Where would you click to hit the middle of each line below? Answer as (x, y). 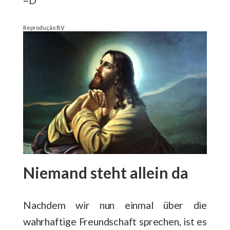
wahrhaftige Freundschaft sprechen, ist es (115, 222)
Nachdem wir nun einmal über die (115, 205)
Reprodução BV (44, 28)
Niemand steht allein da (106, 173)
